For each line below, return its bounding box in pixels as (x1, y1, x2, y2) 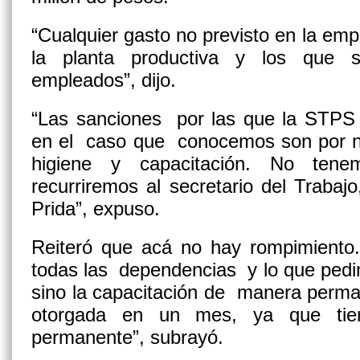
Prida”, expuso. (31, 198, 160, 219)
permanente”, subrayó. (31, 326, 223, 348)
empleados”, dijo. (31, 69, 176, 91)
